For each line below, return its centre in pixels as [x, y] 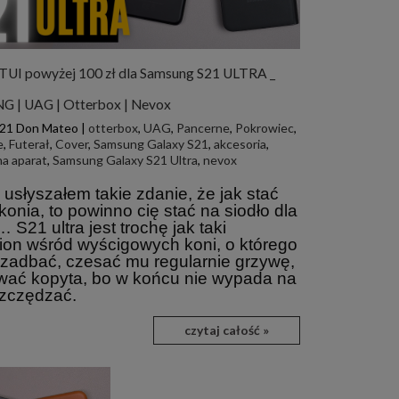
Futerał [29, 143]
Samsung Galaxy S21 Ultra [125, 159]
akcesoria [240, 143]
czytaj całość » [226, 330]
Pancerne [203, 127]
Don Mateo [47, 127]
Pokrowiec [264, 127]
